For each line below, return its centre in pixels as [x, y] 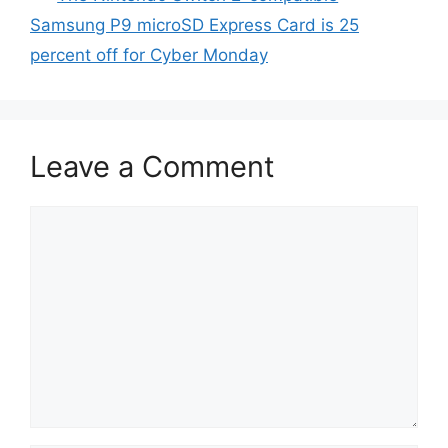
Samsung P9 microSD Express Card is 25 [194, 25]
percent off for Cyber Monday [149, 55]
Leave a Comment [152, 166]
